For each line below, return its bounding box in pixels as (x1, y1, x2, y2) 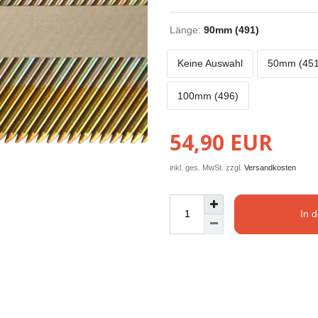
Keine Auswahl (177, 57, 243, 70)
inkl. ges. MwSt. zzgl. (170, 163, 244, 172)
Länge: (170, 23, 201, 35)
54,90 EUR (170, 127, 273, 157)
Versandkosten (244, 163, 296, 172)
